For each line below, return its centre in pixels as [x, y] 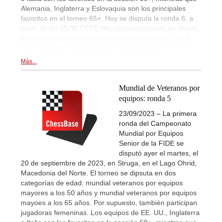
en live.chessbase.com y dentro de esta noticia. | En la [106, 38]
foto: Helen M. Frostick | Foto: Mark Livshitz [89, 48]
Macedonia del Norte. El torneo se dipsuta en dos [98, 173]
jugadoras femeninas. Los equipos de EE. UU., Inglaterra [110, 212]
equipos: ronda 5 [145, 98]
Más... [29, 61]
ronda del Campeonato [155, 123]
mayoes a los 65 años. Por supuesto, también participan [109, 202]
